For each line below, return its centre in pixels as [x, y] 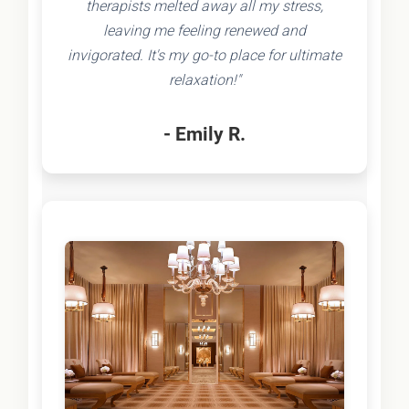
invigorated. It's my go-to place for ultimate [204, 55]
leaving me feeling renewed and [204, 30]
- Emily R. [204, 133]
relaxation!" [204, 79]
